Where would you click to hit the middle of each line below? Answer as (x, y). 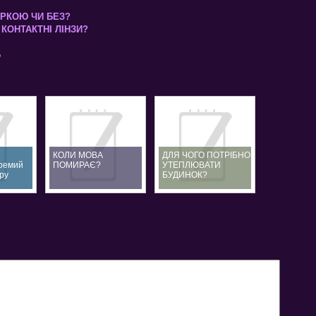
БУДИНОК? (185, 175)
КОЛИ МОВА (78, 155)
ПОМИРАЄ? (77, 165)
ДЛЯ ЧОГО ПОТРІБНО (206, 155)
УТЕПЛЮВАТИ (192, 165)
